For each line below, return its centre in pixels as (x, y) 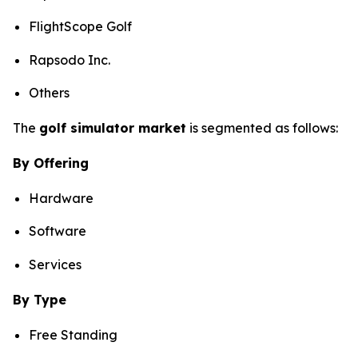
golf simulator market (113, 128)
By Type (40, 299)
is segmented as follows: (262, 128)
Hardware (61, 199)
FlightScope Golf (80, 27)
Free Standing (73, 334)
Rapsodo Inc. (70, 60)
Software (58, 231)
